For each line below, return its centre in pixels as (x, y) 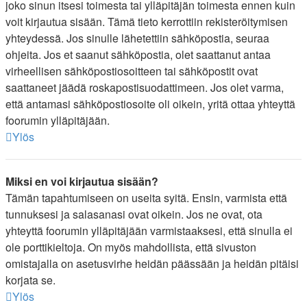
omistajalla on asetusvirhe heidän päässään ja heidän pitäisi (152, 263)
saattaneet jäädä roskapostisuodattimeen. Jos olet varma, (145, 87)
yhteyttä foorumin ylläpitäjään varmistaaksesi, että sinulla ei (149, 231)
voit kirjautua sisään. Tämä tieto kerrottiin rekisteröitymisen (147, 22)
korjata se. (30, 280)
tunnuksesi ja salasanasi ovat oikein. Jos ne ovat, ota (134, 214)
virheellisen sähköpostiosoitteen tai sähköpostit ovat (132, 71)
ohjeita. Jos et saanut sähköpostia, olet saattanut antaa (138, 54)
